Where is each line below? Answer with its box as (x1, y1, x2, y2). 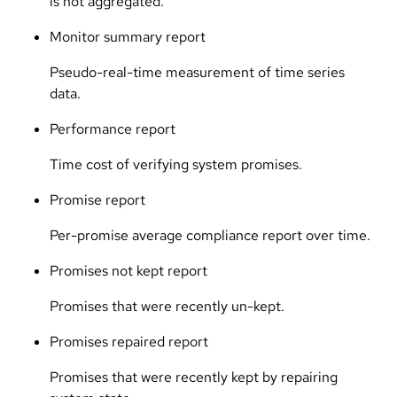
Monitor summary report (50, 27, 206, 46)
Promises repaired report (50, 331, 208, 351)
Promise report (50, 190, 145, 209)
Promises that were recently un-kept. (50, 296, 284, 315)
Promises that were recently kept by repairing (50, 367, 338, 386)
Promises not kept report (50, 261, 207, 280)
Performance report (50, 119, 175, 138)
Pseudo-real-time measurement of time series (50, 62, 345, 82)
